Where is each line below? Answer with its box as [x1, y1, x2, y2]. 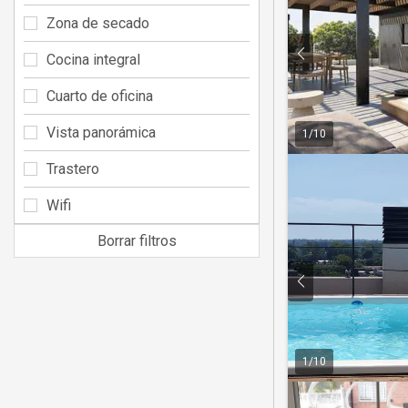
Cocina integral [46, 50, 140, 68]
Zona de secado [46, 14, 149, 32]
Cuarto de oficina [46, 87, 153, 105]
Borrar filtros [97, 231, 177, 250]
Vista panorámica [46, 123, 156, 141]
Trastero [46, 159, 99, 178]
